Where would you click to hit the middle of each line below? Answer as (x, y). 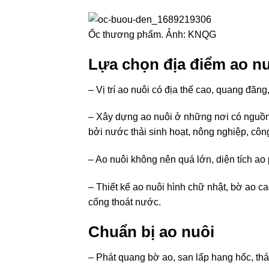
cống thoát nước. (125, 202)
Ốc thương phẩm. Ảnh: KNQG (152, 35)
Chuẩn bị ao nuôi (151, 231)
